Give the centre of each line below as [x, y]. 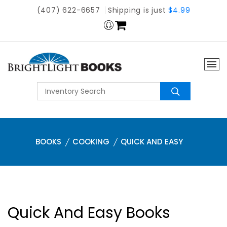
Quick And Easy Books [89, 213]
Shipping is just [138, 10]
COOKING [91, 142]
